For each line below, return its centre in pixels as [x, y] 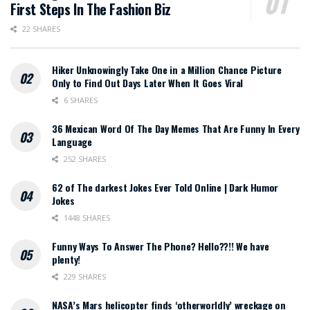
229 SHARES [84, 276]
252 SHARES [84, 158]
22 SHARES [40, 28]
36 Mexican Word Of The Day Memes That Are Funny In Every [176, 128]
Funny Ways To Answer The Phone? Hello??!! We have [161, 246]
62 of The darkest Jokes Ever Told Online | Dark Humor [165, 187]
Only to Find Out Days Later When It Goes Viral [148, 82]
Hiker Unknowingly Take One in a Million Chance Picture [167, 69]
